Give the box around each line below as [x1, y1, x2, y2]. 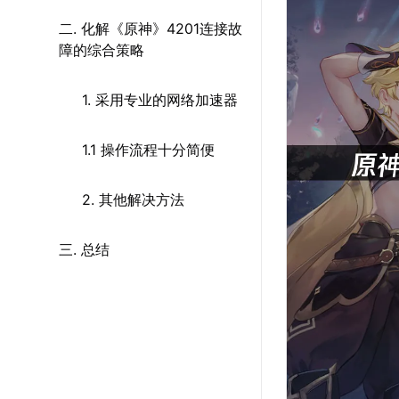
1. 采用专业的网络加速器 [82, 91, 238, 109]
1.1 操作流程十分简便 [82, 141, 215, 159]
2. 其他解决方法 [82, 191, 184, 208]
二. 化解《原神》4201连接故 [59, 20, 242, 37]
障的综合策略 [59, 41, 144, 59]
